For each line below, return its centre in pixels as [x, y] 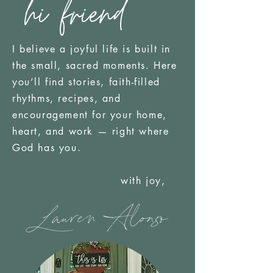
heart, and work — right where [91, 131]
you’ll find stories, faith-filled [86, 82]
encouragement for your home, [90, 115]
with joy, [89, 180]
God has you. [47, 147]
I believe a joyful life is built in [92, 49]
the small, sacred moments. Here [95, 65]
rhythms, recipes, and [67, 98]
